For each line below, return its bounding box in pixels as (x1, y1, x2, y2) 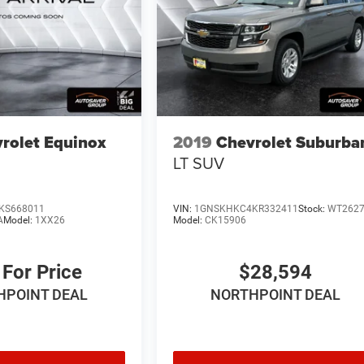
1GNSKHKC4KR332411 (194, 202, 299, 214)
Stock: (298, 202, 328, 214)
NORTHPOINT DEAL (210, 285, 340, 303)
